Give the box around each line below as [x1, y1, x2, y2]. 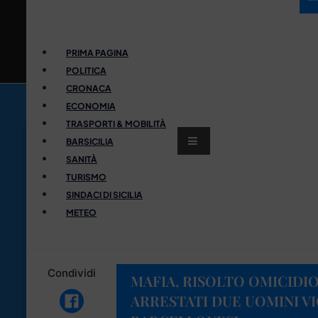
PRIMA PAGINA [66, 47, 128, 58]
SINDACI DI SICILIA [66, 189, 143, 200]
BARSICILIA [66, 136, 114, 147]
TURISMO [66, 171, 106, 182]
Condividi [47, 265, 96, 280]
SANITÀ [66, 153, 97, 165]
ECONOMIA [66, 100, 116, 111]
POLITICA [66, 65, 106, 76]
